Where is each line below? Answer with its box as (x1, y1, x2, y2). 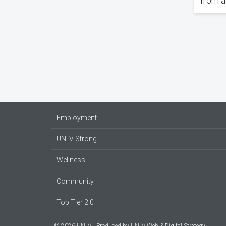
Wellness (56, 156, 85, 164)
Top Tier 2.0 (56, 198, 94, 206)
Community (56, 177, 94, 185)
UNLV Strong (56, 135, 97, 143)
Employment (56, 114, 97, 122)
